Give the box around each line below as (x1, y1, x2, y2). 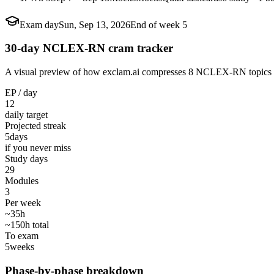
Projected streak (5, 120, 66, 131)
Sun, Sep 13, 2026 (59, 19, 130, 30)
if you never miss (5, 142, 71, 153)
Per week (5, 197, 41, 208)
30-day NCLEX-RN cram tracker (5, 42, 173, 55)
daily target (5, 109, 48, 120)
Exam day (20, 19, 59, 30)
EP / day (5, 87, 37, 98)
